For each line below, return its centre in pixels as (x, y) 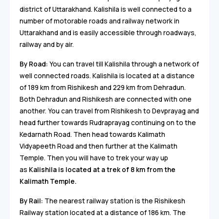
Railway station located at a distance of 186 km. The (103, 213)
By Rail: (32, 201)
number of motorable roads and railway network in (99, 21)
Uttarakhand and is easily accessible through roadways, (108, 33)
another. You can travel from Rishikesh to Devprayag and (109, 111)
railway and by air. (47, 45)
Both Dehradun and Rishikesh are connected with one (106, 99)
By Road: (34, 64)
